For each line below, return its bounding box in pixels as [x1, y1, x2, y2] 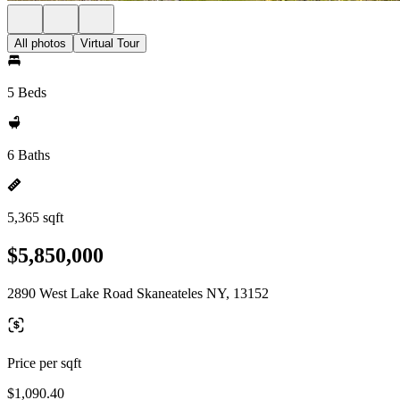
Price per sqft [7, 354, 81, 371]
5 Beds [7, 85, 46, 100]
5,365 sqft [7, 210, 63, 225]
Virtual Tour [80, 37, 139, 50]
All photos [14, 37, 66, 50]
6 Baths [7, 147, 50, 162]
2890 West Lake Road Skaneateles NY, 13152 [7, 285, 269, 301]
